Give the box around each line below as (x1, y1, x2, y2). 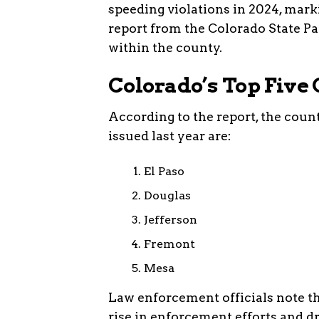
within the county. (108, 39, 222, 55)
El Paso (144, 164, 184, 178)
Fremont (144, 236, 195, 251)
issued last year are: (108, 127, 231, 143)
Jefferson (144, 212, 197, 226)
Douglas (144, 188, 191, 202)
